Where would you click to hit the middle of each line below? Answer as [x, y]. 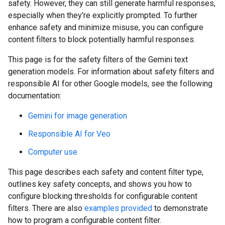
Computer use [53, 152]
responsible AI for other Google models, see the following [110, 84]
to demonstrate [180, 208]
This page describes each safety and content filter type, [106, 172]
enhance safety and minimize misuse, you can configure [106, 27]
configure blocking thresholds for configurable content [103, 196]
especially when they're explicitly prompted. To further [103, 15]
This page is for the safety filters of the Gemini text [98, 60]
